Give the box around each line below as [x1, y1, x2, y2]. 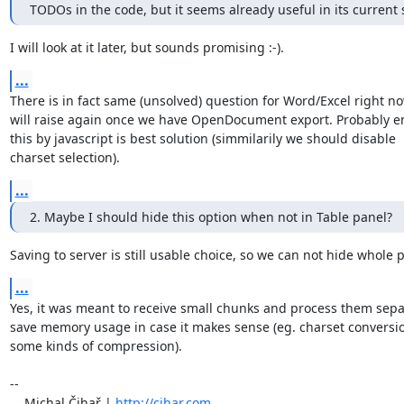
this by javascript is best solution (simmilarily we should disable [9, 129, 399, 147]
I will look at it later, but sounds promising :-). [9, 38, 284, 56]
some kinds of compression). [9, 336, 182, 354]
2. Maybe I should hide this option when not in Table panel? [29, 207, 392, 225]
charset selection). [9, 148, 120, 166]
